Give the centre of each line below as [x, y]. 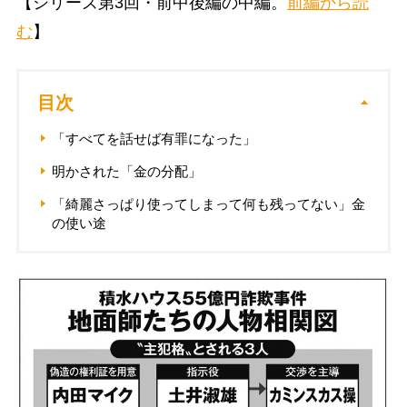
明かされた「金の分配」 [126, 171]
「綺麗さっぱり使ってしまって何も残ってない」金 [208, 203]
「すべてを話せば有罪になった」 [154, 138]
